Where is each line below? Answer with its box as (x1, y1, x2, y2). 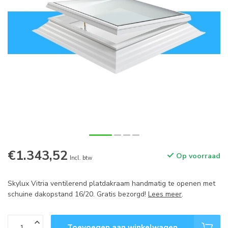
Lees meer (148, 189, 182, 199)
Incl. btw (70, 154, 92, 162)
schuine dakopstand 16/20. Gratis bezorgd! (8, 189, 148, 199)
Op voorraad (174, 151, 220, 161)
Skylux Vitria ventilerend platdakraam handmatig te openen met (8, 179, 215, 188)
